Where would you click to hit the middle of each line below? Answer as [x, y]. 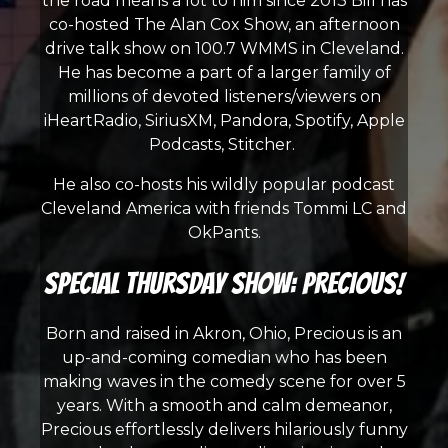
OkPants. [224, 232]
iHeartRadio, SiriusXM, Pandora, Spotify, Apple [224, 120]
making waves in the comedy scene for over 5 [224, 381]
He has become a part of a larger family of [224, 72]
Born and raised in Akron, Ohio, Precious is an [224, 333]
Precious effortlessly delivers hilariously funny [224, 429]
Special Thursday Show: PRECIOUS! [224, 283]
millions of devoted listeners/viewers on [224, 96]
